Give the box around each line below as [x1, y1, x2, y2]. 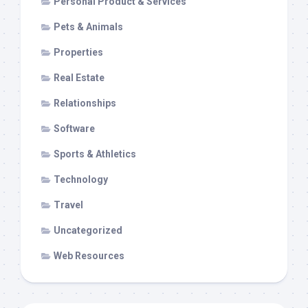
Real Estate [54, 72, 104, 84]
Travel [54, 199, 83, 211]
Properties [54, 47, 103, 58]
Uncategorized [54, 225, 122, 236]
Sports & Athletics [54, 148, 136, 160]
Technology [54, 174, 108, 186]
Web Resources [54, 250, 124, 262]
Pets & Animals [54, 21, 123, 33]
